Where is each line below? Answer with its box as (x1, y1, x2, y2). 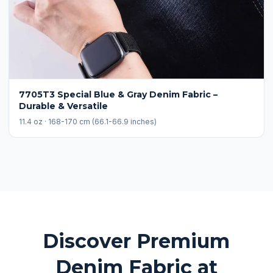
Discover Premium (43, 229, 230, 253)
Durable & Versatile (19, 101, 108, 112)
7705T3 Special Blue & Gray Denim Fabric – (19, 89, 218, 100)
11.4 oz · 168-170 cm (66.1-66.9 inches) (19, 117, 157, 126)
